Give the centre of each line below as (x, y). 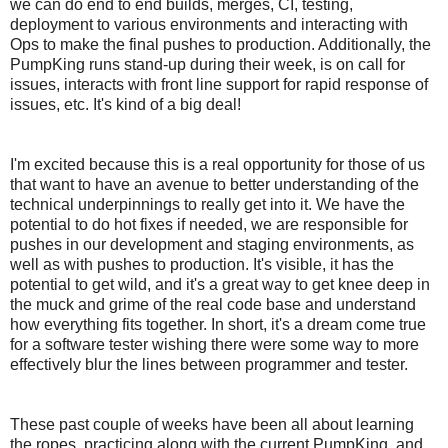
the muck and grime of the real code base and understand (213, 304)
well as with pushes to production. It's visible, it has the (202, 264)
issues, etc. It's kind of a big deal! (125, 104)
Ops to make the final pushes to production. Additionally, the (220, 44)
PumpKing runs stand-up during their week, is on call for (207, 64)
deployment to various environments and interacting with (209, 24)
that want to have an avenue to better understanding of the (214, 184)
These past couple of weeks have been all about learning (212, 424)
